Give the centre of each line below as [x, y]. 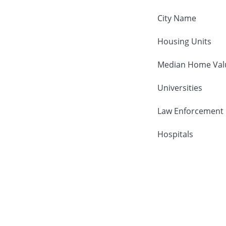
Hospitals [175, 134]
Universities [180, 88]
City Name [177, 18]
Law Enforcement [190, 111]
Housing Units [184, 41]
